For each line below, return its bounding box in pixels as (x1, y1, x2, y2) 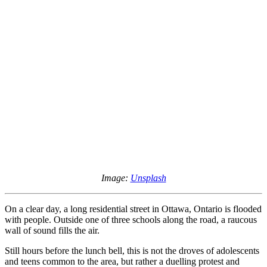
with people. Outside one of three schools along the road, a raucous (5, 214, 257, 225)
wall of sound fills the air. (5, 225, 102, 235)
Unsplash (130, 172, 166, 183)
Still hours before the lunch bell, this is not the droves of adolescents (5, 245, 259, 256)
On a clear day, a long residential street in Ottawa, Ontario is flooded (5, 203, 262, 214)
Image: (101, 172, 131, 183)
